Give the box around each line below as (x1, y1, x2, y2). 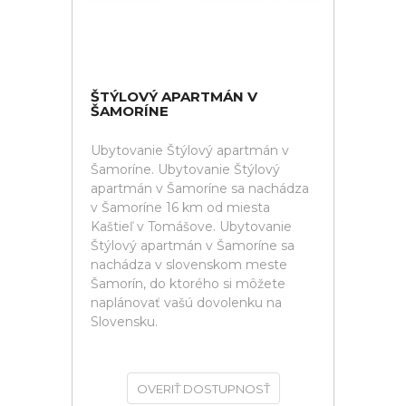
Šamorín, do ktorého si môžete (91, 275, 285, 292)
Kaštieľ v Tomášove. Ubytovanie (91, 218, 292, 235)
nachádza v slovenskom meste (91, 256, 287, 273)
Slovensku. (91, 314, 158, 330)
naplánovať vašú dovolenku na (91, 295, 282, 311)
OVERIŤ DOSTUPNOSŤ (136, 382, 270, 396)
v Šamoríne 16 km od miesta (91, 199, 270, 216)
